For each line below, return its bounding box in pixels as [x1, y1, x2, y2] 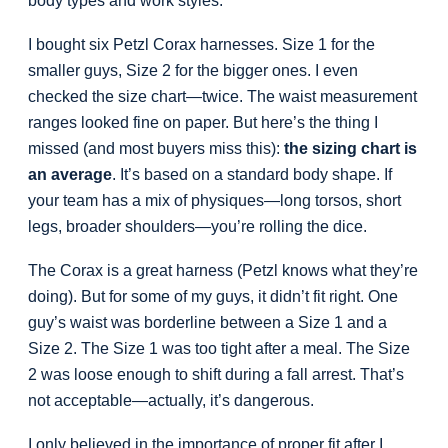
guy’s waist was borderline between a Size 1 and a [28, 314, 387, 332]
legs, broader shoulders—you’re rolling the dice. [28, 218, 367, 236]
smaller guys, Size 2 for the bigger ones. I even [28, 62, 358, 80]
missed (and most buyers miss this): [28, 140, 284, 158]
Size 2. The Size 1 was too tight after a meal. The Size [28, 340, 410, 358]
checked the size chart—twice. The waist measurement [28, 88, 417, 106]
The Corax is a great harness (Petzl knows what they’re [28, 262, 418, 280]
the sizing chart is [284, 140, 417, 158]
